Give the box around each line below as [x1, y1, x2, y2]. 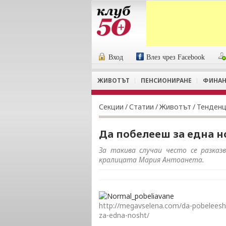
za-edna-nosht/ [99, 210, 149, 220]
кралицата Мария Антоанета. [99, 155, 204, 164]
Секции [99, 102, 124, 111]
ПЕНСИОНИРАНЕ [141, 76, 192, 85]
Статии [129, 102, 154, 111]
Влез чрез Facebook [146, 53, 205, 61]
